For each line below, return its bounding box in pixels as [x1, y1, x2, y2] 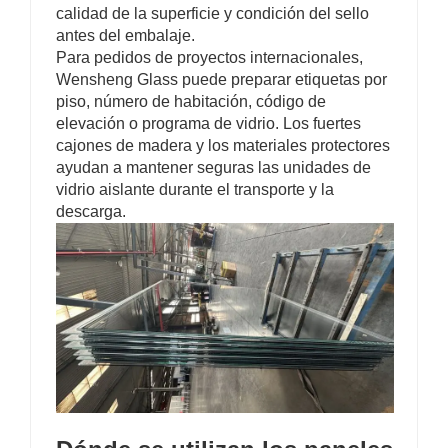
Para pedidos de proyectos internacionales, [56, 48, 363, 66]
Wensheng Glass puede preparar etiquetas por [56, 70, 387, 88]
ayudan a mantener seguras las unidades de [56, 158, 371, 176]
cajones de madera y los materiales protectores [56, 136, 390, 154]
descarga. [56, 202, 126, 220]
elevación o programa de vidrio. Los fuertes [56, 114, 361, 132]
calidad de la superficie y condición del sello [56, 4, 369, 22]
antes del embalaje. [56, 26, 195, 44]
